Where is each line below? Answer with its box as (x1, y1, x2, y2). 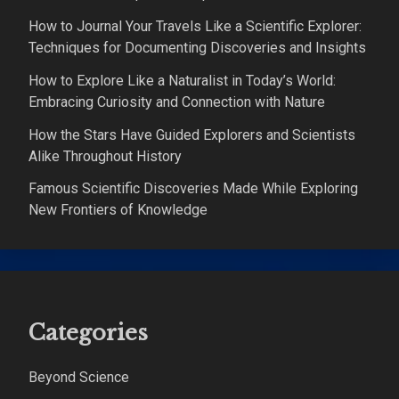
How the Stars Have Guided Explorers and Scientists (28, 126, 355, 143)
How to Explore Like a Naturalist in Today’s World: (28, 71, 336, 89)
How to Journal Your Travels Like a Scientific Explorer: (28, 17, 362, 35)
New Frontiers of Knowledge (28, 201, 208, 219)
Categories (28, 320, 148, 346)
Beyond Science (28, 369, 129, 387)
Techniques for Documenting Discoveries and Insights (28, 38, 366, 56)
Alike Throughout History (28, 147, 182, 165)
